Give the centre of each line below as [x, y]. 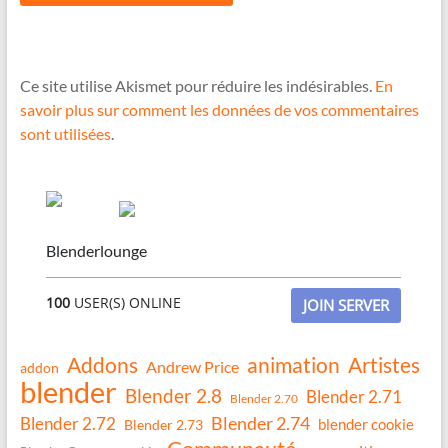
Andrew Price [192, 367]
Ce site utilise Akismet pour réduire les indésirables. [197, 86]
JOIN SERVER [346, 305]
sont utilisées [65, 134]
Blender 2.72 [67, 424]
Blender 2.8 [173, 396]
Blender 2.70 [263, 399]
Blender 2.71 [353, 397]
